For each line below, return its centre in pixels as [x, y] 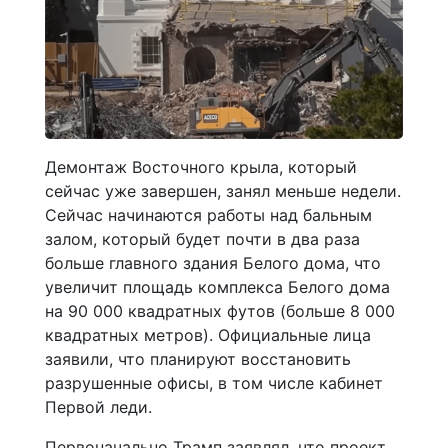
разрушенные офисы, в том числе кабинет [214, 383]
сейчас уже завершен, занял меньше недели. [223, 191]
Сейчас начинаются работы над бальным [208, 215]
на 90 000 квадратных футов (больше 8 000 [220, 311]
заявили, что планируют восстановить [198, 359]
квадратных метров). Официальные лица [208, 335]
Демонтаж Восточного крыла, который [201, 167]
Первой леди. [98, 407]
